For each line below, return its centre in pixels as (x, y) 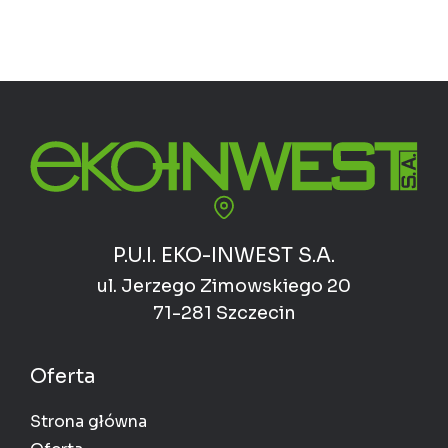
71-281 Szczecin (224, 313)
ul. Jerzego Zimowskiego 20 (224, 286)
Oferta (63, 377)
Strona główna (88, 422)
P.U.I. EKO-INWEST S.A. (224, 256)
